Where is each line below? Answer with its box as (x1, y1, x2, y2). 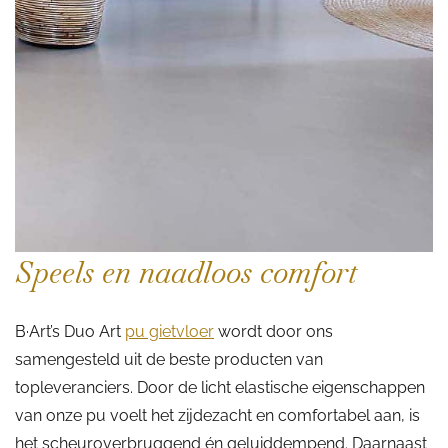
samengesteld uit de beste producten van (15, 350, 323, 370)
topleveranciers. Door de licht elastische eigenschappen (15, 378, 425, 398)
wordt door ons (214, 322, 333, 342)
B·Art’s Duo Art (15, 322, 125, 342)
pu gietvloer (125, 322, 214, 342)
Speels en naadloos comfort (15, 253, 357, 293)
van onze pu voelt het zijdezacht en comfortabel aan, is (15, 406, 420, 426)
